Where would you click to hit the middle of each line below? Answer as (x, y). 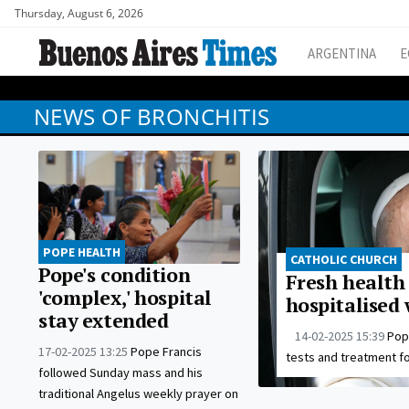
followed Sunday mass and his (121, 373)
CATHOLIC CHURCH (343, 260)
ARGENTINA (342, 54)
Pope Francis (166, 352)
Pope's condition (115, 275)
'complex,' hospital (125, 298)
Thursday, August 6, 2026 (79, 13)
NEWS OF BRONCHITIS (152, 117)
